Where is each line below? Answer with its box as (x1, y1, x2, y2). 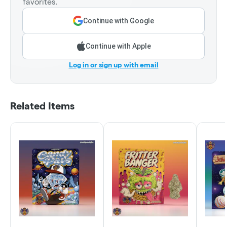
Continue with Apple (85, 42, 151, 50)
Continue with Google (83, 16, 154, 25)
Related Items (10, 100, 74, 111)
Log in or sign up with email (68, 60, 159, 69)
